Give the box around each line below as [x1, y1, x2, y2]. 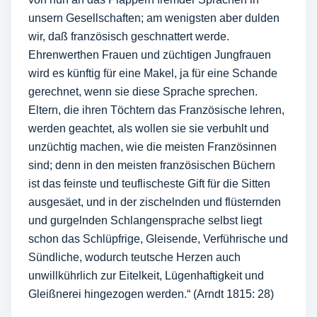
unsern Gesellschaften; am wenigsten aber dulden [28, 12, 279, 24]
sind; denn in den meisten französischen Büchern [28, 159, 275, 171]
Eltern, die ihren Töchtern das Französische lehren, [28, 104, 284, 116]
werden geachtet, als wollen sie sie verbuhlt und [28, 122, 269, 134]
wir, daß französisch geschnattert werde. [28, 30, 229, 42]
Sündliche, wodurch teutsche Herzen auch [28, 251, 241, 263]
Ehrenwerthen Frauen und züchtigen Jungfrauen [28, 49, 271, 61]
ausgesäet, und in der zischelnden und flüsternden [28, 196, 281, 208]
